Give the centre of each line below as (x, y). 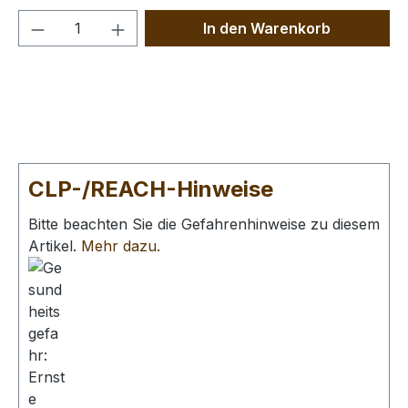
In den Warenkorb (267, 29)
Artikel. (55, 246)
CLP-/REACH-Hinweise (151, 189)
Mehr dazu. (121, 246)
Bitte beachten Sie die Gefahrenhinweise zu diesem (204, 224)
